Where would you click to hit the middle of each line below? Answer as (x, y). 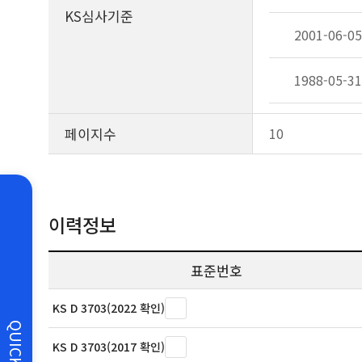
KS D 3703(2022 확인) (109, 308)
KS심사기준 (99, 16)
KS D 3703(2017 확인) (109, 347)
